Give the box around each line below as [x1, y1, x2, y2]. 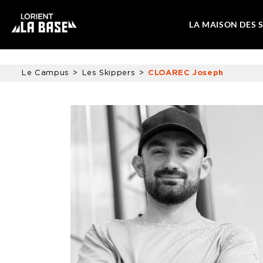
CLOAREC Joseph [147, 69, 224, 77]
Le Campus [22, 69, 69, 77]
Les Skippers [82, 69, 136, 77]
